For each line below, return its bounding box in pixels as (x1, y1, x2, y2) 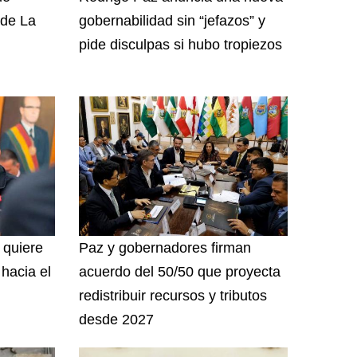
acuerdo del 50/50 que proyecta (78, 263, 280, 280)
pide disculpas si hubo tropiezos (78, 36, 282, 53)
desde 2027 (78, 311, 158, 328)
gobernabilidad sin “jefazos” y (78, 12, 265, 29)
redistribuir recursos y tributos (78, 287, 267, 304)
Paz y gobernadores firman (78, 239, 251, 256)
